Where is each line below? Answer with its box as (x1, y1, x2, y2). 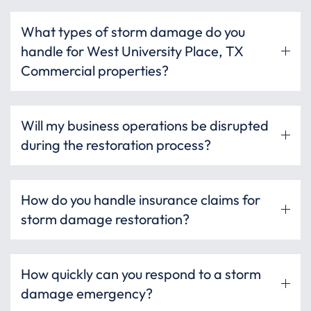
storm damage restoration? (21, 210, 190, 228)
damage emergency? (21, 284, 153, 302)
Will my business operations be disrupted (21, 116, 269, 134)
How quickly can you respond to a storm (21, 264, 261, 283)
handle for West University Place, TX (21, 42, 244, 60)
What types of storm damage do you (21, 22, 245, 40)
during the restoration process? (21, 135, 211, 153)
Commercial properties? (21, 61, 169, 79)
